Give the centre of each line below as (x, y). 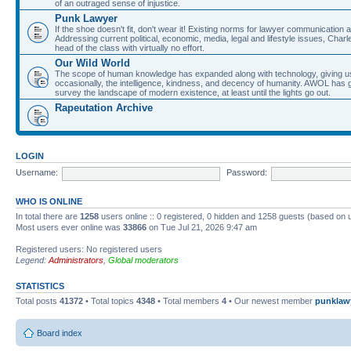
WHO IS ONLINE (49, 201)
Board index (60, 333)
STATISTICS (40, 286)
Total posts (38, 300)
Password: (246, 173)
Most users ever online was (69, 227)
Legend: (32, 260)
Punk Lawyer (86, 18)
